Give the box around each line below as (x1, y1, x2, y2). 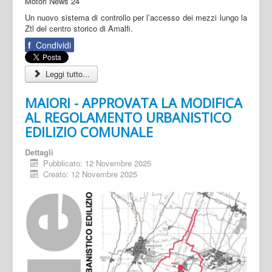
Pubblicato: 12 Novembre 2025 (43, 157, 152, 169)
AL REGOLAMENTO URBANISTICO (25, 107, 231, 126)
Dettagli (25, 146, 53, 158)
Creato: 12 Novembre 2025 (43, 168, 138, 180)
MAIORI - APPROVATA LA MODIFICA (25, 93, 242, 112)
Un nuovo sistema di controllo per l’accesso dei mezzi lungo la (25, 11, 247, 23)
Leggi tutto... (43, 67, 90, 80)
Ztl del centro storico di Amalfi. (25, 22, 133, 34)
